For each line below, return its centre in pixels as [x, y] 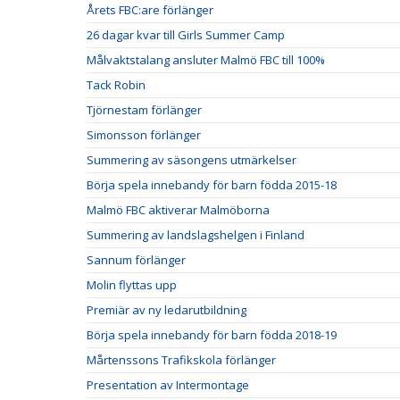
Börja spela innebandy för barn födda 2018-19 [212, 335]
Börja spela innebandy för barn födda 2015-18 [212, 185]
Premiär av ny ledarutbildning [167, 310]
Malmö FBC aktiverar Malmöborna [178, 210]
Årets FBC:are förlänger [150, 10]
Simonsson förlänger [144, 135]
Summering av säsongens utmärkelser [192, 160]
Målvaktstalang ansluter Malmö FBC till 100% [206, 60]
